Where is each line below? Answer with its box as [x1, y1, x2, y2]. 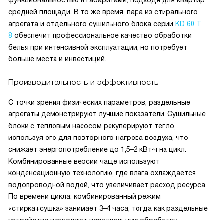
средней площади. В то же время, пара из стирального [8, 8, 198, 16]
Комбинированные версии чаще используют [8, 157, 160, 165]
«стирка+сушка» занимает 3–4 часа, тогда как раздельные [8, 204, 208, 213]
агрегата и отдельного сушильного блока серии [8, 20, 175, 28]
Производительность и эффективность [8, 78, 158, 87]
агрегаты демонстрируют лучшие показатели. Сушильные [8, 110, 206, 118]
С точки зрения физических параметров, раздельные [8, 98, 190, 107]
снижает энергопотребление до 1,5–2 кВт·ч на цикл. [8, 145, 186, 154]
